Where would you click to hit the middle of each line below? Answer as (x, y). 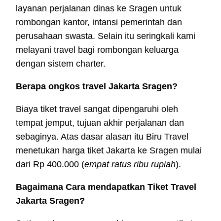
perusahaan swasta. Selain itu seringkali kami (106, 36)
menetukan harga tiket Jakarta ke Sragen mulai (109, 150)
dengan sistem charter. (61, 63)
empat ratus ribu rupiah (130, 164)
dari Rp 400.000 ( (50, 164)
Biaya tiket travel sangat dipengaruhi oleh (97, 109)
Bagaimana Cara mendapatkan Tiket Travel (106, 187)
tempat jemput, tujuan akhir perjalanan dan (100, 123)
